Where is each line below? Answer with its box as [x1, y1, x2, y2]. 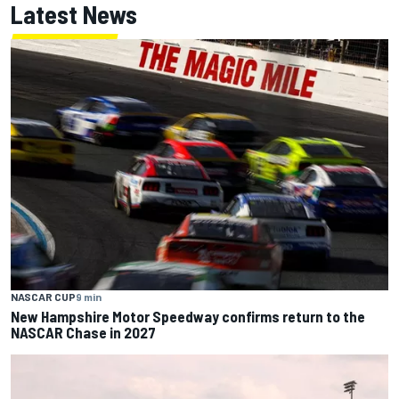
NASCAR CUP [11, 290, 76, 304]
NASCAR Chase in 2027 [11, 323, 156, 342]
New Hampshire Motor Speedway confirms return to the [11, 307, 365, 326]
